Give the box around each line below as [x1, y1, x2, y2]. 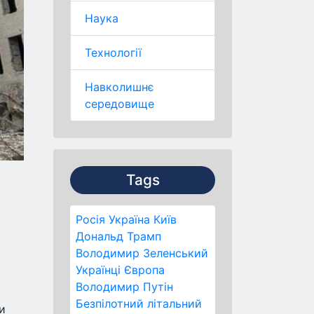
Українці [76, 263, 121, 277]
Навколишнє [85, 80, 154, 94]
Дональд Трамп [76, 229, 161, 243]
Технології [85, 46, 142, 60]
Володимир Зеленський [76, 246, 208, 260]
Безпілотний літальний [76, 296, 202, 310]
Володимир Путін [76, 280, 173, 294]
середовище [85, 97, 154, 111]
